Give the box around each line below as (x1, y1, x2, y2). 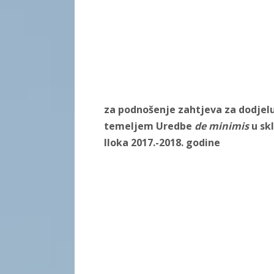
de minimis (194, 119, 251, 133)
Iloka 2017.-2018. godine (104, 136, 220, 150)
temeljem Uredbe (104, 119, 194, 133)
